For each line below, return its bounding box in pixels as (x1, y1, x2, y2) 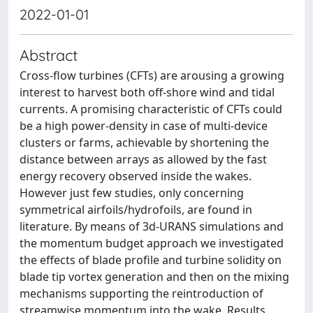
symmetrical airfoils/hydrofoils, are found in (20, 201, 252, 217)
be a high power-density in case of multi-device (20, 117, 268, 133)
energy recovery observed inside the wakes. (20, 168, 252, 184)
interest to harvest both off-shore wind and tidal (20, 84, 275, 100)
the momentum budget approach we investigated (20, 235, 284, 251)
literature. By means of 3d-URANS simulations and (20, 218, 284, 234)
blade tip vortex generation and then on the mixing (20, 268, 289, 284)
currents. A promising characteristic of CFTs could (20, 101, 282, 117)
